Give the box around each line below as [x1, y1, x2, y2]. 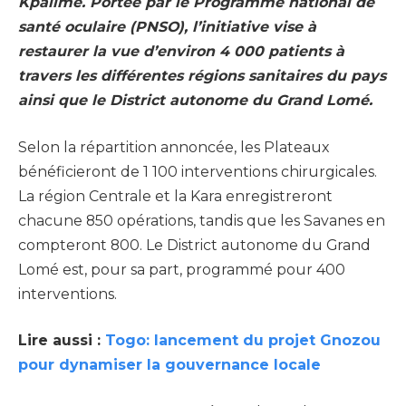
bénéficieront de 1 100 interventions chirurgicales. [18, 162, 377, 180]
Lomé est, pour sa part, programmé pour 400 [18, 260, 345, 278]
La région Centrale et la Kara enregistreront [18, 187, 333, 205]
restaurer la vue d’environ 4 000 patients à [18, 43, 344, 61]
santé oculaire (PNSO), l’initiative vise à [18, 18, 316, 36]
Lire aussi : [18, 332, 105, 350]
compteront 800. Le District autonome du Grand [18, 236, 371, 254]
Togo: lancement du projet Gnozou [105, 332, 381, 350]
